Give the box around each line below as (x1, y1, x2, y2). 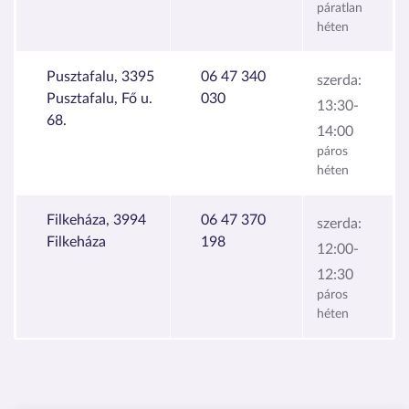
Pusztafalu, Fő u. (47, 90, 152, 106)
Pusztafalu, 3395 (47, 68, 154, 84)
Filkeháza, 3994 (47, 212, 146, 227)
